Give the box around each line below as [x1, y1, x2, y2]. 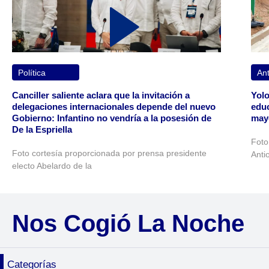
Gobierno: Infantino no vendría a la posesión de [12, 113, 211, 124]
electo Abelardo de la [12, 161, 92, 171]
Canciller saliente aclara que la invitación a [12, 90, 190, 101]
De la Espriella [12, 124, 72, 135]
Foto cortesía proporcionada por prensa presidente [12, 148, 207, 159]
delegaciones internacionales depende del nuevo [12, 101, 216, 112]
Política [18, 68, 46, 78]
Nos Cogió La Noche [12, 210, 244, 237]
